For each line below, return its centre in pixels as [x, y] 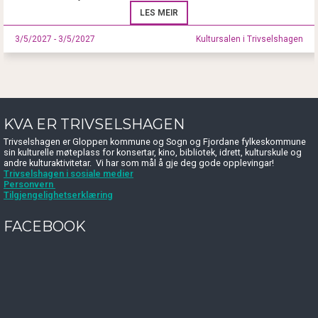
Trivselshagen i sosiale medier [68, 174]
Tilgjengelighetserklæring [58, 195]
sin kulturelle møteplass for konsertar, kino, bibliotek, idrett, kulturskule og [153, 153]
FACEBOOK [45, 227]
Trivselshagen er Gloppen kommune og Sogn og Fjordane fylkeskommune [155, 142]
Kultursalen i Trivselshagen [250, 39]
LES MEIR [159, 13]
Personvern [29, 185]
